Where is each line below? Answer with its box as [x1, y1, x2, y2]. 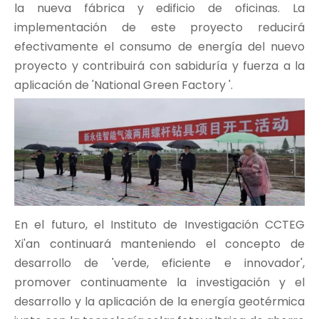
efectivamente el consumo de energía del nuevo [14, 38, 305, 55]
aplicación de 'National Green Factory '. [14, 76, 233, 93]
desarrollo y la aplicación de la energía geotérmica [14, 293, 305, 310]
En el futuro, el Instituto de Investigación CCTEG [14, 216, 305, 233]
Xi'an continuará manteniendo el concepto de [14, 235, 305, 252]
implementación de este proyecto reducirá [14, 19, 305, 36]
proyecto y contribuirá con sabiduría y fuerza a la [14, 57, 305, 74]
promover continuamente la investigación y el [14, 273, 305, 291]
